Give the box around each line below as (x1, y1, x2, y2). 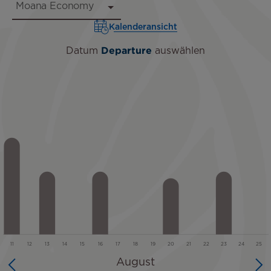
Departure (101, 47, 152, 56)
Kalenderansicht (108, 23, 177, 31)
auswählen (152, 47, 205, 56)
